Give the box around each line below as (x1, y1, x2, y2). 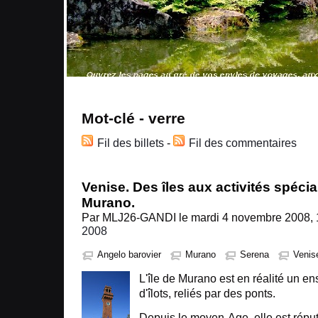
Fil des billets (97, 136, 164, 150)
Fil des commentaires (189, 136, 297, 150)
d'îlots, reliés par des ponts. (139, 287, 275, 300)
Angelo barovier (97, 249, 161, 261)
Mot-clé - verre (82, 110, 185, 127)
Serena (240, 249, 269, 261)
